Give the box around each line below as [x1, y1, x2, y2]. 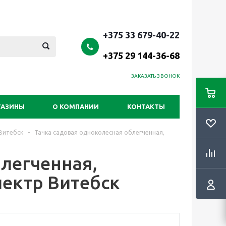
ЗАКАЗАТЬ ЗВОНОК [131, 73, 180, 79]
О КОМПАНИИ [52, 103, 99, 110]
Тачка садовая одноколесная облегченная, [34, 129, 164, 136]
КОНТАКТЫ [127, 103, 165, 110]
